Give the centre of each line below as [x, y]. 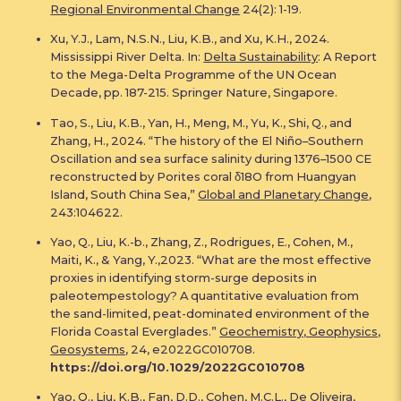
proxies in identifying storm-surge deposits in [184, 277]
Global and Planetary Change [284, 194]
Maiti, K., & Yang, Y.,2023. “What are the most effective [211, 259]
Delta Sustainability [261, 57]
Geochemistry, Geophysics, [300, 331]
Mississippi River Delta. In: [127, 57]
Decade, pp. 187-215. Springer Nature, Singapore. [194, 93]
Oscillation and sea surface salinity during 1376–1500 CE [211, 158]
